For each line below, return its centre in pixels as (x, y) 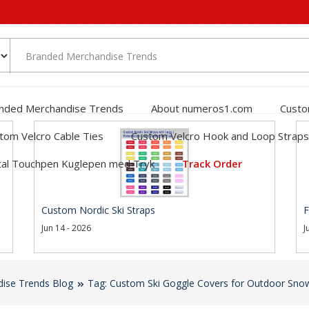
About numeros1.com (202, 108)
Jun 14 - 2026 (66, 228)
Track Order (212, 163)
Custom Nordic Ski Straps (98, 210)
